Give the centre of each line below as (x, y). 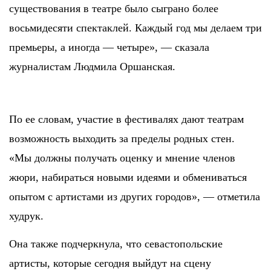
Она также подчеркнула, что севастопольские (116, 243)
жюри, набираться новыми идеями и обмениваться (128, 177)
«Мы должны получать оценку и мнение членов (122, 158)
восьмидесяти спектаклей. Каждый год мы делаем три (135, 28)
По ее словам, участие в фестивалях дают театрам (126, 119)
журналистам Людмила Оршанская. (92, 66)
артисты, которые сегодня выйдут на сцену (110, 263)
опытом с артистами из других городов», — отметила (135, 196)
